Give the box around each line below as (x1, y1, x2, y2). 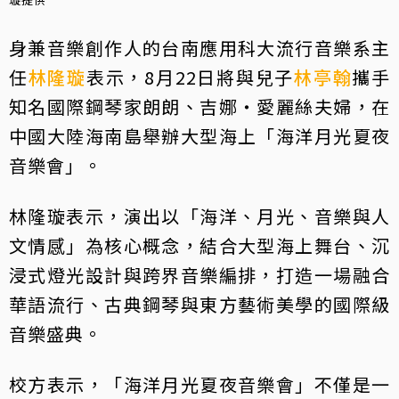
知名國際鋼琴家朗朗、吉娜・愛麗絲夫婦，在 (9, 94, 390, 120)
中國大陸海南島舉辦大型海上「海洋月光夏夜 (9, 123, 390, 150)
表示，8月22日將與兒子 (85, 64, 295, 91)
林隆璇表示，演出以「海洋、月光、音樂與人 (9, 203, 390, 230)
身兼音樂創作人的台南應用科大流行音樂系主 (9, 35, 390, 61)
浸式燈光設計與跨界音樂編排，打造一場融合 (9, 262, 390, 289)
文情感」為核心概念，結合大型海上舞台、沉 (9, 232, 390, 259)
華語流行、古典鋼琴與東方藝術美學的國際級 (9, 291, 390, 318)
